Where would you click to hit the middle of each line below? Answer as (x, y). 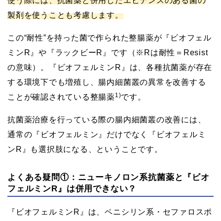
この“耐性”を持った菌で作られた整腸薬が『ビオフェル (110, 37)
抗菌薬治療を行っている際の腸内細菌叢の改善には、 (107, 119)
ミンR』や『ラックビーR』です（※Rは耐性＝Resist (108, 52)
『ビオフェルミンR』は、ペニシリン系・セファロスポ (110, 212)
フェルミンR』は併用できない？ (72, 188)
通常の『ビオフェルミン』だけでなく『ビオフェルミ (107, 134)
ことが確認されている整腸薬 (61, 97)
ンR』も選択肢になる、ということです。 (85, 149)
